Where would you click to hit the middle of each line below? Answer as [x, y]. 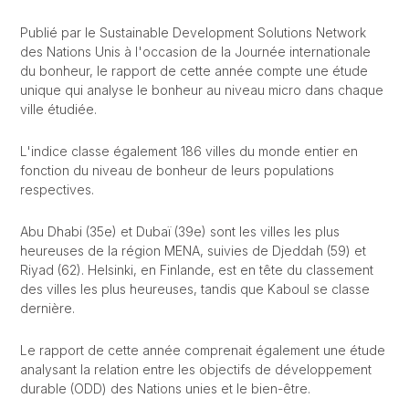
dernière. [47, 308]
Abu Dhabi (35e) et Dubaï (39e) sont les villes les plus [179, 231]
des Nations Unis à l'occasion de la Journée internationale [195, 52]
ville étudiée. [58, 109]
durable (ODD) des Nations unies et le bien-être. [165, 388]
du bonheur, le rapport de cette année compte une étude [194, 71]
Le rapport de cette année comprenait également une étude [202, 350]
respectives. [57, 189]
